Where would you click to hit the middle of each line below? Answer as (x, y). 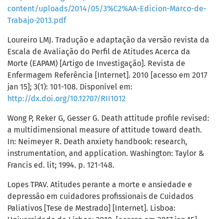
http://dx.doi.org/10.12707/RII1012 (66, 99)
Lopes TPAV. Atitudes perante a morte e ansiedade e (100, 185)
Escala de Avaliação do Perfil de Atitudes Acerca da (99, 52)
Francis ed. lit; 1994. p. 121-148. (61, 165)
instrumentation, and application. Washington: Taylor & (106, 153)
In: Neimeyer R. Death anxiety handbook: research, (97, 142)
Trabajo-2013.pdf (37, 21)
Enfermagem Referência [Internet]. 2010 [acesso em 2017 (107, 75)
